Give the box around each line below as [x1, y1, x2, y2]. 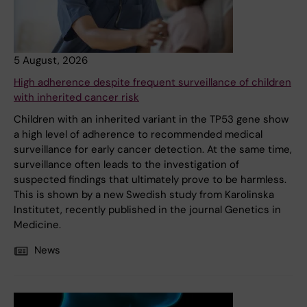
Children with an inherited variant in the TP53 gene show [14, 112, 288, 127]
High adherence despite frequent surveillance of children [14, 75, 291, 90]
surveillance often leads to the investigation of [14, 158, 239, 172]
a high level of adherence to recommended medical [14, 127, 262, 142]
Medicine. [14, 218, 61, 232]
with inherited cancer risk [14, 90, 139, 105]
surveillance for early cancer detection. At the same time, [14, 143, 292, 157]
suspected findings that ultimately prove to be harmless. [14, 173, 286, 187]
